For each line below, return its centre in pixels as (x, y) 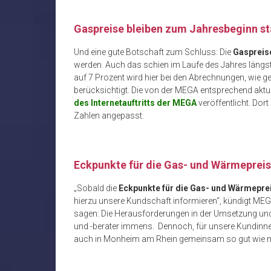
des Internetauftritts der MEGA (135, 103)
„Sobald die (96, 188)
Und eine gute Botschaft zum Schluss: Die (153, 52)
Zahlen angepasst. (109, 115)
